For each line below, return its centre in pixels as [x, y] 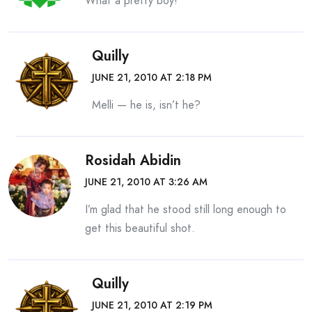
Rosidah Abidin [133, 160]
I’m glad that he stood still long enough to [186, 209]
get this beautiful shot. [140, 228]
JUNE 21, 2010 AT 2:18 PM [152, 77]
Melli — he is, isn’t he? [146, 104]
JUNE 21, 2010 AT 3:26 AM [146, 181]
